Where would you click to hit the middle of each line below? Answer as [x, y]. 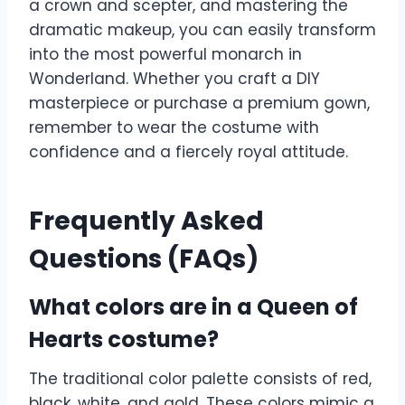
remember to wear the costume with [174, 128]
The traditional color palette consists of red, [200, 379]
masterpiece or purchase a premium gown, [199, 104]
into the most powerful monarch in [165, 55]
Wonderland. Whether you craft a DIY [174, 79]
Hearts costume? [124, 340]
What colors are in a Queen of [193, 307]
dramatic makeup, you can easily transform [202, 30]
